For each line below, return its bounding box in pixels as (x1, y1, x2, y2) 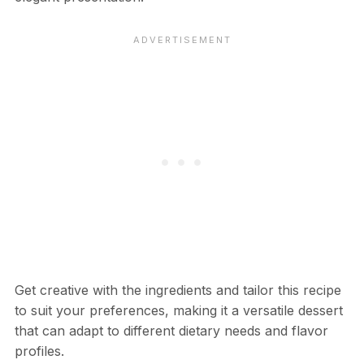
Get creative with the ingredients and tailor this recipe (14, 281, 341, 298)
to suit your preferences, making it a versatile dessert (14, 301, 343, 318)
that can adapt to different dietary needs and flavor (14, 322, 328, 339)
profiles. (14, 342, 64, 359)
